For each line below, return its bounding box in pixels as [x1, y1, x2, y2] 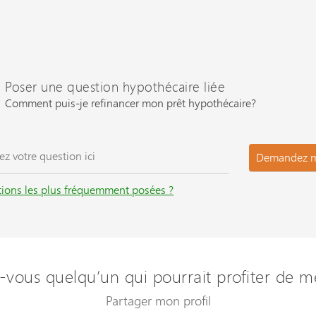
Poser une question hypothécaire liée [5, 77, 225, 97]
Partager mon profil [105, 291, 211, 310]
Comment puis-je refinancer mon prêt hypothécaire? [5, 95, 256, 111]
